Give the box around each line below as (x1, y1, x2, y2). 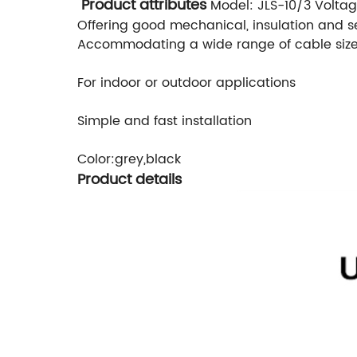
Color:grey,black (77, 148, 181, 170)
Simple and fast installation (77, 110, 252, 131)
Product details (77, 167, 182, 191)
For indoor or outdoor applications (77, 72, 296, 93)
